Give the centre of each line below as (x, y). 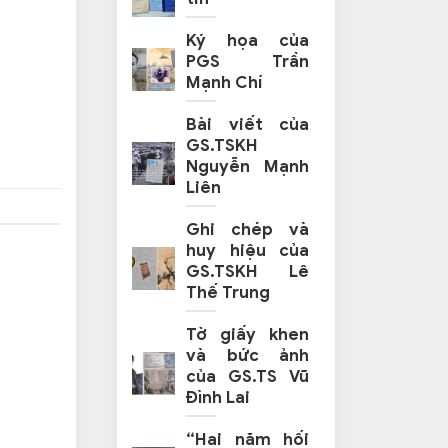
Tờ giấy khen (247, 335)
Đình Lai (218, 398)
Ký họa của (247, 41)
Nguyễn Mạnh (247, 167)
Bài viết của (247, 125)
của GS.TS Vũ (247, 377)
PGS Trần (247, 62)
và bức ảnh (247, 356)
